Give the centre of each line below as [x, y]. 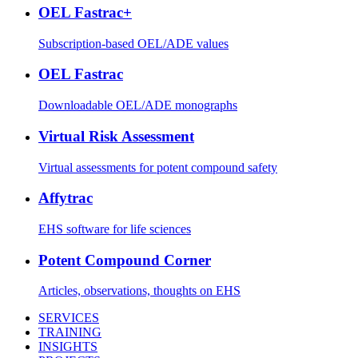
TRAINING [70, 332]
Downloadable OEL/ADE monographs [138, 105]
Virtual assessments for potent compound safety [158, 167]
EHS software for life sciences [115, 229]
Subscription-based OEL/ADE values [133, 43]
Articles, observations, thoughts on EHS [139, 291]
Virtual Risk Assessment [116, 136]
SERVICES [69, 318]
